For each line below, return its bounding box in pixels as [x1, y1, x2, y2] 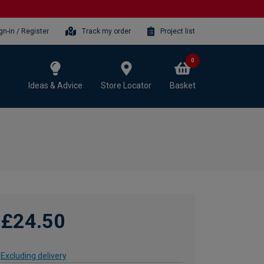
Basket [170, 80, 196, 90]
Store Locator [101, 80, 151, 90]
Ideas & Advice [28, 80, 82, 90]
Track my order [82, 27, 131, 35]
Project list [160, 27, 195, 35]
